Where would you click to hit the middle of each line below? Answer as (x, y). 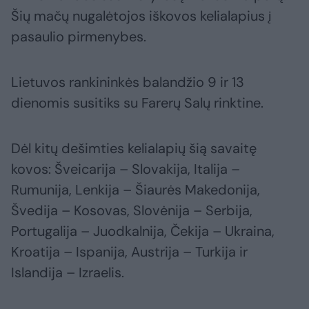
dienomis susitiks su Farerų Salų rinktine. (137, 103)
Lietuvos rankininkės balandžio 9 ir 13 (128, 82)
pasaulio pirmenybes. (79, 37)
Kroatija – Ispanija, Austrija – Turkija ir (129, 252)
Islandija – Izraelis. (68, 273)
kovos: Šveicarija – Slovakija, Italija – (126, 169)
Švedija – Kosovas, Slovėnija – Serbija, (132, 211)
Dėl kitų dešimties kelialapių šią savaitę (134, 149)
